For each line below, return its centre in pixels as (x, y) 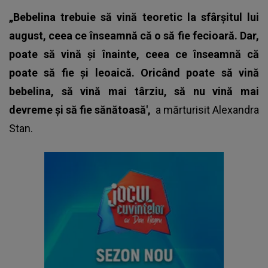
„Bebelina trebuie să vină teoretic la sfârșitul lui (134, 17)
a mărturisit (184, 109)
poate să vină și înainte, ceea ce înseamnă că (134, 54)
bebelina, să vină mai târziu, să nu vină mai (134, 91)
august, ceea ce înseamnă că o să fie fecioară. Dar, (134, 35)
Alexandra (236, 109)
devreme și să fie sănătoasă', (82, 109)
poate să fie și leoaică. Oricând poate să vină (134, 72)
